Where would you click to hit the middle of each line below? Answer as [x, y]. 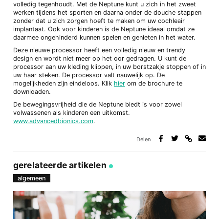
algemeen [32, 178]
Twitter [181, 163]
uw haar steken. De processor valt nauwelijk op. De [89, 75]
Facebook [172, 163]
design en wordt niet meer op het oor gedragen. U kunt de [99, 59]
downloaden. [32, 92]
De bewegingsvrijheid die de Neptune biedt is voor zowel [97, 105]
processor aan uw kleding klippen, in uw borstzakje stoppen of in [109, 67]
